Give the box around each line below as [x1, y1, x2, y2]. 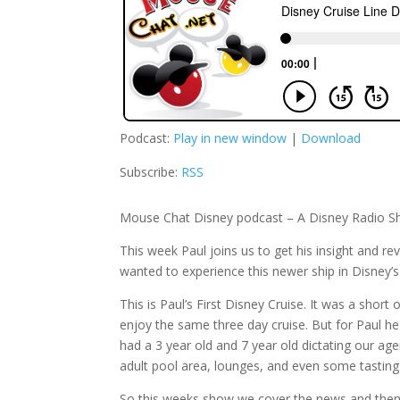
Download [301, 129, 362, 146]
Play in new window [173, 129, 287, 146]
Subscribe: [120, 162, 182, 180]
